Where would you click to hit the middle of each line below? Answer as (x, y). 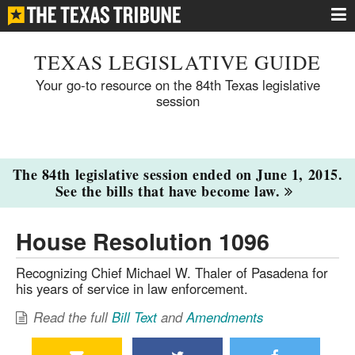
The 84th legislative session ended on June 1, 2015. (177, 174)
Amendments (225, 317)
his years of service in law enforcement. (132, 288)
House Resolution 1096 (143, 241)
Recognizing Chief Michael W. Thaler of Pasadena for (172, 272)
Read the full (73, 317)
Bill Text (135, 317)
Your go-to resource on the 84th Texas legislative (177, 84)
